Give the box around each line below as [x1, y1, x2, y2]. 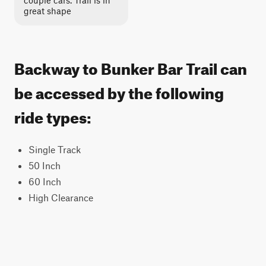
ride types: [14, 103, 91, 127]
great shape [24, 5, 71, 16]
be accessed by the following [14, 78, 224, 103]
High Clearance [28, 192, 93, 203]
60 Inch [28, 176, 61, 187]
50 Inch [28, 160, 61, 171]
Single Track [28, 144, 81, 155]
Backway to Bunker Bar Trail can [14, 54, 247, 78]
